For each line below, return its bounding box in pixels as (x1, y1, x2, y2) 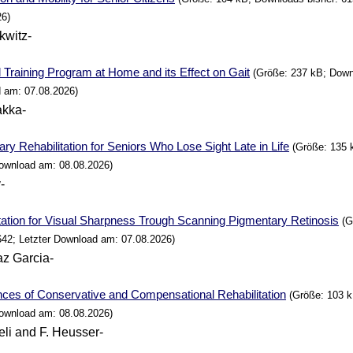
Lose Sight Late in (173, 139, 272, 154)
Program (47, 65, 93, 80)
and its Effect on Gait (139, 65, 251, 80)
